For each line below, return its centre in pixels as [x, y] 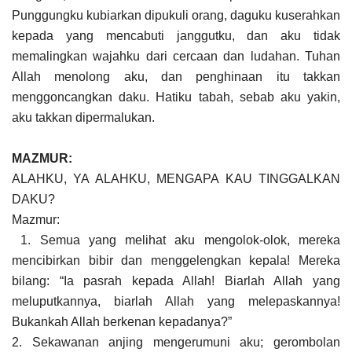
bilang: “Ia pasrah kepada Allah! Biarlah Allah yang [176, 280]
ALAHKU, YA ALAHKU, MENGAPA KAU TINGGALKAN [176, 178]
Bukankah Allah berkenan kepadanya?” [123, 321]
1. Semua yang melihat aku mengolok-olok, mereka [176, 240]
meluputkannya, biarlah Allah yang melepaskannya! [176, 301]
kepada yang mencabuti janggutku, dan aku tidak [176, 35]
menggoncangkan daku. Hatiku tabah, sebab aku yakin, [176, 97]
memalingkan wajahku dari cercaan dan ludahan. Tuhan [176, 56]
